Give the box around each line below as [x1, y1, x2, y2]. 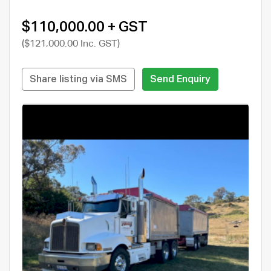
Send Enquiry [150, 74, 211, 85]
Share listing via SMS [30, 74, 127, 85]
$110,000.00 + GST [22, 19, 148, 34]
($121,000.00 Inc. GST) [22, 39, 120, 49]
